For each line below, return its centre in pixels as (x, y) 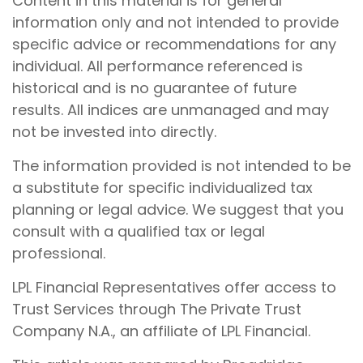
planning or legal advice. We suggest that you (178, 209)
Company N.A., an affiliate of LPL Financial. (161, 331)
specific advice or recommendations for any (174, 44)
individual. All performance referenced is (158, 66)
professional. (59, 253)
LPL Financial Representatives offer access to (174, 287)
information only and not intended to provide (175, 22)
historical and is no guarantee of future (154, 88)
